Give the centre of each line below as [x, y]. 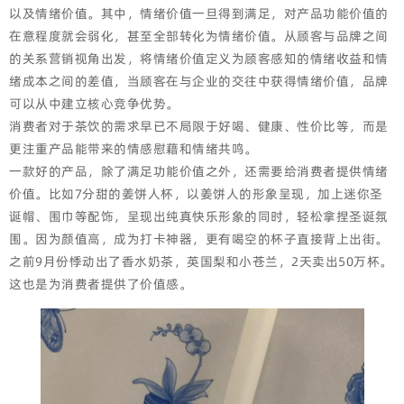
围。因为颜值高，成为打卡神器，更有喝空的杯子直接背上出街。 [199, 239]
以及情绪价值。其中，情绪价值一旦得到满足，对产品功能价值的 [199, 14]
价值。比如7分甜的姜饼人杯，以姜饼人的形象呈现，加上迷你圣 [196, 194]
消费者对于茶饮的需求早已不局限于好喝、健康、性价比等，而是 [199, 126]
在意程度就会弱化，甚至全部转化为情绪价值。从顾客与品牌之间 [199, 36]
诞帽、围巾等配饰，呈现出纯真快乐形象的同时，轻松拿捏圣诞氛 [199, 216]
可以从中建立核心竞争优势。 [94, 104]
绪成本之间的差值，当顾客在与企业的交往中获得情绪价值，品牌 [199, 81]
